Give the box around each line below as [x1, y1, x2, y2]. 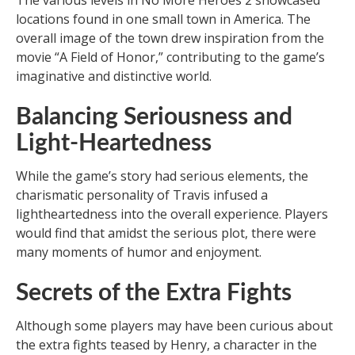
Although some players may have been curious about [16, 317, 333, 335]
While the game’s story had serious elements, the [16, 167, 308, 185]
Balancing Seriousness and [16, 105, 292, 130]
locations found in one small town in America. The [16, 10, 311, 29]
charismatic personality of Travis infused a [16, 186, 268, 204]
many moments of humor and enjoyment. [16, 243, 261, 261]
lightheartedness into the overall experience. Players [16, 205, 328, 223]
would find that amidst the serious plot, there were [16, 224, 316, 242]
